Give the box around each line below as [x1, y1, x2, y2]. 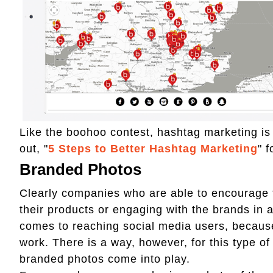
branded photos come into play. [19, 252, 194, 265]
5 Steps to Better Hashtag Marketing [48, 142, 258, 155]
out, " [19, 142, 48, 155]
